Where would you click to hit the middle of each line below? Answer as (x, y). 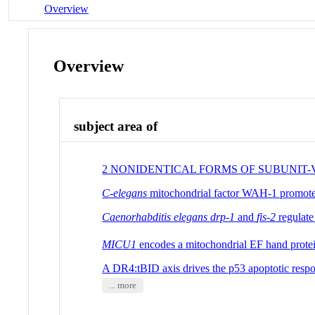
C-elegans (125, 193)
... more (122, 286)
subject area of (116, 127)
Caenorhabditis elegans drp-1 (169, 217)
